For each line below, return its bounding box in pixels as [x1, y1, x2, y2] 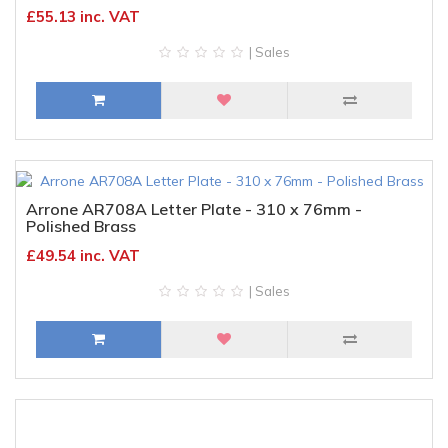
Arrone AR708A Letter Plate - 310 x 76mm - [26, 199, 362, 219]
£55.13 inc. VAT [26, 7, 140, 26]
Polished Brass [26, 216, 136, 236]
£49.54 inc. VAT [26, 246, 140, 265]
